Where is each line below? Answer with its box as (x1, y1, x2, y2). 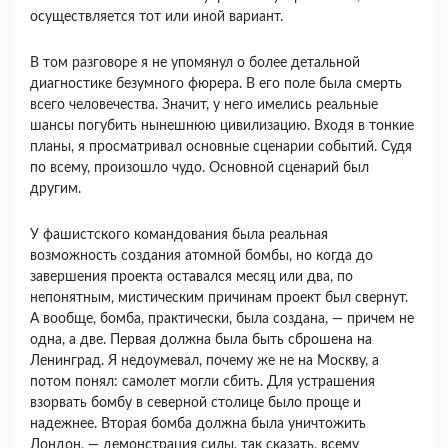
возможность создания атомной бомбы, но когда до (30, 249, 373, 264)
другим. (30, 182, 81, 197)
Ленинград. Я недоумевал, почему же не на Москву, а (30, 354, 379, 369)
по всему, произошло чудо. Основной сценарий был (30, 161, 369, 176)
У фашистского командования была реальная (30, 228, 328, 243)
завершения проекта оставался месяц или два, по (30, 270, 353, 285)
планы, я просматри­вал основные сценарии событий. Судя (30, 140, 412, 155)
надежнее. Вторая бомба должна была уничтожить (30, 417, 366, 432)
